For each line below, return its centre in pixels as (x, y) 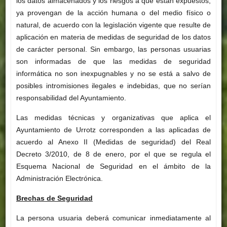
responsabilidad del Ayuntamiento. (71, 98)
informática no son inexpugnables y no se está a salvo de (113, 74)
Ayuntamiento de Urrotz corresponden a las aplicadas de (113, 130)
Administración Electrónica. (59, 179)
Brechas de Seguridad (54, 198)
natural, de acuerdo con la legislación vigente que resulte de (113, 25)
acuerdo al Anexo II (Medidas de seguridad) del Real (113, 142)
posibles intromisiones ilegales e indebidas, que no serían (113, 86)
